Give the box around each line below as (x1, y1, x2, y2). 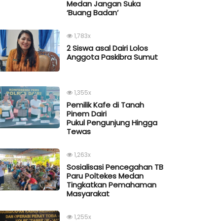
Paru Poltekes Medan (67, 171, 144, 182)
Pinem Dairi (67, 109, 107, 119)
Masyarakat (67, 188, 110, 199)
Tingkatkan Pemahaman (67, 180, 156, 190)
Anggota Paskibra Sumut (67, 52, 158, 63)
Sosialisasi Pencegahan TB (67, 162, 163, 173)
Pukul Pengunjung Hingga (67, 117, 157, 128)
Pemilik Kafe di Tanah (67, 100, 144, 110)
